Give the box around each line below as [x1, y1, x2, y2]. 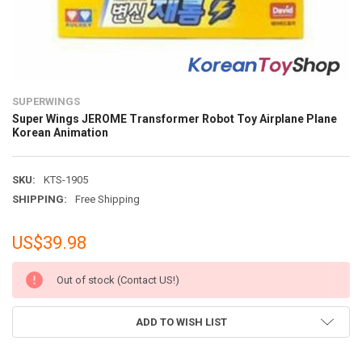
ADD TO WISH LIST [135, 316, 227, 329]
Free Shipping [74, 193, 140, 206]
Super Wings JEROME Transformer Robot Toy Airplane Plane [11, 112, 337, 126]
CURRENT [11, 263, 60, 276]
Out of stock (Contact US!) [56, 274, 179, 287]
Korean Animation [11, 126, 108, 140]
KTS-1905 [43, 174, 88, 187]
